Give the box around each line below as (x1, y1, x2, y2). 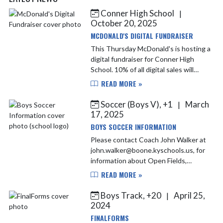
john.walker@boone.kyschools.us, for (90, 145, 205, 154)
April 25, (172, 190, 205, 201)
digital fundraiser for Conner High (90, 54, 194, 63)
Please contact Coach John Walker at (90, 135, 206, 144)
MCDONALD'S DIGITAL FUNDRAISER (90, 30, 193, 41)
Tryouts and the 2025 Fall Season (90, 166, 194, 175)
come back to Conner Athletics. (90, 75, 189, 84)
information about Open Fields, (90, 156, 187, 165)
